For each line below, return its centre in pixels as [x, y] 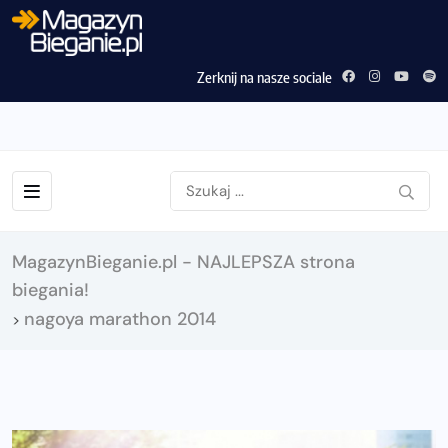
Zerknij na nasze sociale [264, 76]
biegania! [50, 289]
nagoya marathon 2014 [120, 318]
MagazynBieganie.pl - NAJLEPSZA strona [183, 261]
